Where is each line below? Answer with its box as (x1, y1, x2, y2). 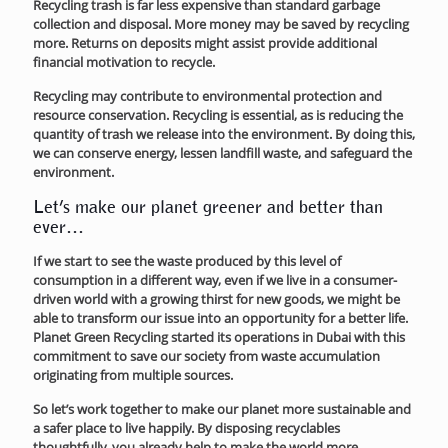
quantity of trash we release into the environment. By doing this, (33, 124, 415, 143)
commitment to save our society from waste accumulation (33, 346, 380, 365)
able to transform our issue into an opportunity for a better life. (33, 308, 408, 327)
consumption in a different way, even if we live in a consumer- (33, 270, 397, 289)
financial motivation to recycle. (33, 52, 215, 71)
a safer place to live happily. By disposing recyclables (33, 418, 340, 437)
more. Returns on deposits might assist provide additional (33, 33, 377, 52)
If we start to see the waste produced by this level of (33, 251, 341, 270)
